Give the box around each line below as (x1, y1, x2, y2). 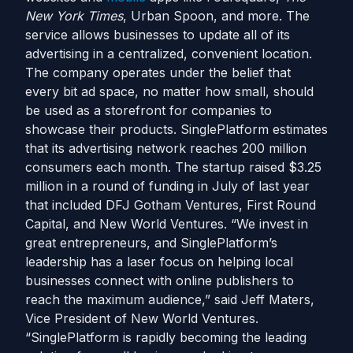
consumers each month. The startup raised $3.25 (25, 159, 321, 175)
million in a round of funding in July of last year (25, 178, 310, 194)
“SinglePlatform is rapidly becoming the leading (25, 329, 307, 345)
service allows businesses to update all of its (25, 27, 290, 43)
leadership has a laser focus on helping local (25, 254, 293, 269)
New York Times (25, 8, 123, 24)
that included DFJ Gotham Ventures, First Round (25, 197, 316, 213)
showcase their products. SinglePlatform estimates (25, 121, 328, 137)
